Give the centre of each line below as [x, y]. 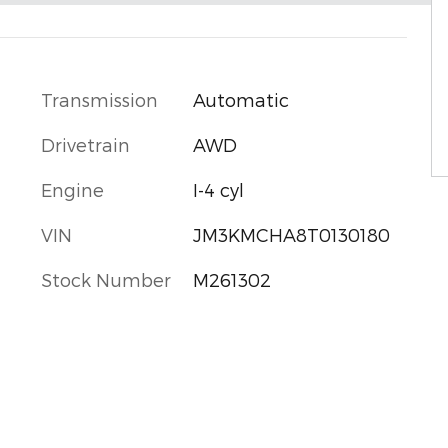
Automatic [240, 99]
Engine [72, 189]
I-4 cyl [218, 189]
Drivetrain [85, 144]
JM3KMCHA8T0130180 [291, 234]
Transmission [99, 99]
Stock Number [106, 279]
